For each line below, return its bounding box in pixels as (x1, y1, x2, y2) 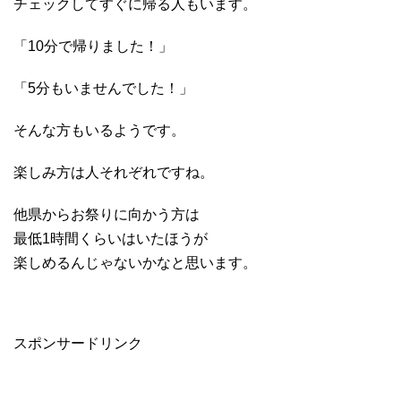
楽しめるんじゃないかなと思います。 (13, 254, 257, 270)
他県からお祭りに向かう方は (13, 206, 200, 222)
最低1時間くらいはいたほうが (13, 230, 208, 246)
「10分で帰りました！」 (13, 38, 173, 54)
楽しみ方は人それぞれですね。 (13, 164, 214, 180)
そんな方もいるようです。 (13, 122, 185, 138)
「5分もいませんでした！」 (13, 80, 193, 96)
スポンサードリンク (13, 335, 142, 351)
